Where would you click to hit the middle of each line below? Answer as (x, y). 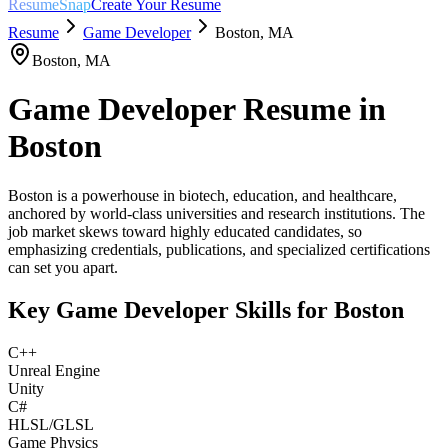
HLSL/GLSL (51, 424)
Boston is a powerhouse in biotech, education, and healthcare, (202, 195)
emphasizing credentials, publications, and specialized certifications (219, 249)
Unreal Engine (54, 370)
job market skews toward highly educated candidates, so (185, 231)
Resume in (310, 109)
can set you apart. (63, 267)
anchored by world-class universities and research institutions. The (216, 213)
